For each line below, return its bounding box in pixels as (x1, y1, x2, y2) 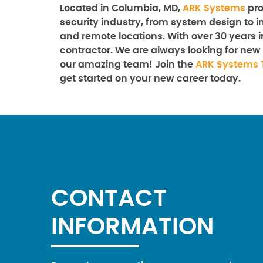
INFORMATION (51, 215, 214, 239)
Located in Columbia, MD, (60, 4, 183, 13)
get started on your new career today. (60, 74, 241, 83)
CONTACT (51, 187, 167, 211)
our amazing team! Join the (60, 60, 195, 69)
